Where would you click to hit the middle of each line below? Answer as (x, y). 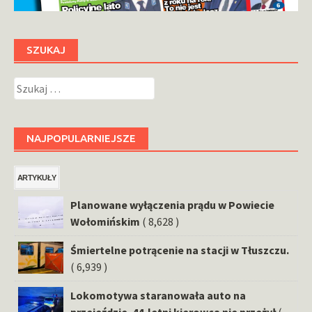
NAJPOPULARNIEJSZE (81, 138)
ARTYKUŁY (37, 177)
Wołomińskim (105, 221)
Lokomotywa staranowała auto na (158, 295)
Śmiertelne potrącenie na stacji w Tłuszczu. (180, 250)
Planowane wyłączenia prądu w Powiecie (172, 204)
